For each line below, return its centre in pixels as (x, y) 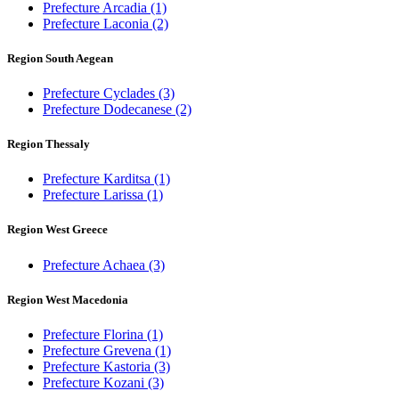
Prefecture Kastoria (98, 366)
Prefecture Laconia (98, 23)
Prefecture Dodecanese (109, 109)
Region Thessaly (49, 144)
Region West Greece (57, 230)
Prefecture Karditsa (98, 179)
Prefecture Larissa (95, 195)
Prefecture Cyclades (101, 93)
